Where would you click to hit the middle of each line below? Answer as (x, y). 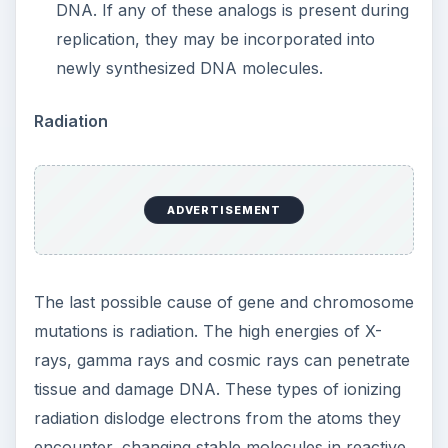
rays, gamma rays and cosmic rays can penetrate (221, 359)
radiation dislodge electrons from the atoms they (217, 417)
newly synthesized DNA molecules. (189, 67)
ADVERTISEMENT (224, 210)
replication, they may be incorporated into (215, 38)
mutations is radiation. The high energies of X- (207, 330)
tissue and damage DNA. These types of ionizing (217, 388)
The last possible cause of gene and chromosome (223, 301)
